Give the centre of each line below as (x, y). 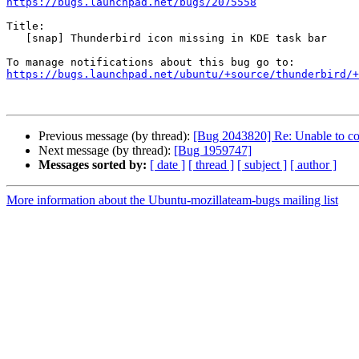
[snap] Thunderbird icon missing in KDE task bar (16, 38)
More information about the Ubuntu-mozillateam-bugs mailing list (172, 200)
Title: (26, 26)
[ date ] (167, 165)
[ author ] (313, 165)
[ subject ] (262, 165)
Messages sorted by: (93, 165)
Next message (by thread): (106, 151)
